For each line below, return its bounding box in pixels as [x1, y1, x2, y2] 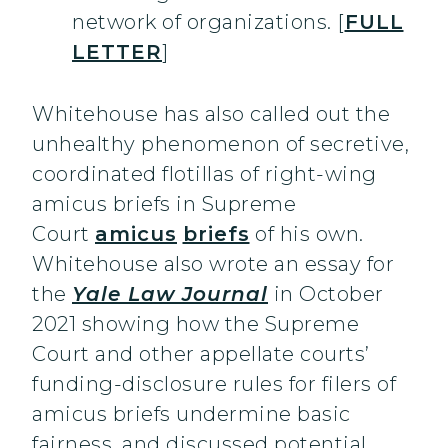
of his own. [249, 222, 369, 247]
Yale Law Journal [72, 282, 268, 307]
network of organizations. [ [72, 10, 345, 35]
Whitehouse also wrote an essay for [32, 252, 394, 277]
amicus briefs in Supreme [32, 192, 296, 217]
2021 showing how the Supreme [32, 312, 359, 337]
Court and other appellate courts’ [32, 342, 370, 367]
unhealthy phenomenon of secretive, [32, 132, 409, 157]
